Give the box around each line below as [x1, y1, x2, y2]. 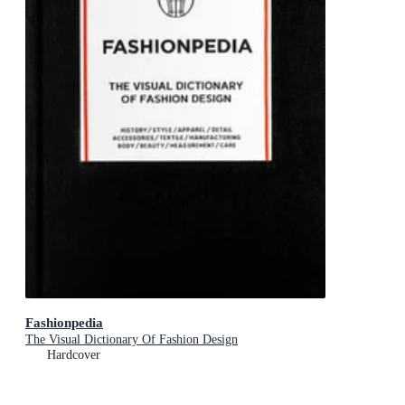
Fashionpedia [25, 314, 103, 330]
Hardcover [47, 347, 100, 362]
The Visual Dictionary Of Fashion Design [25, 332, 238, 346]
